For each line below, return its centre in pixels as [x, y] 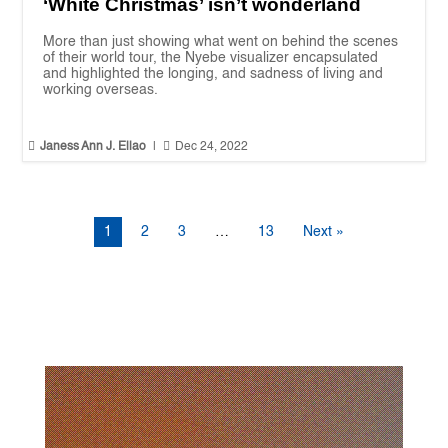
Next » [323, 232]
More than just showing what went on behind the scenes [221, 42]
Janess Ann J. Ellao [93, 147]
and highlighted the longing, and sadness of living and [213, 74]
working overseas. [101, 90]
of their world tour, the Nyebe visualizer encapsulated [211, 58]
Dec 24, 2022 [212, 147]
